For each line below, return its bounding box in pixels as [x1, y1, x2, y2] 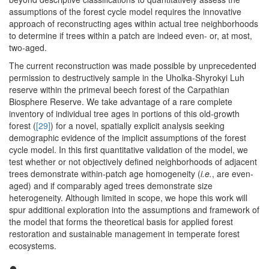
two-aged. [9, 41, 47, 54]
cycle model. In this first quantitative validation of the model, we [9, 144, 248, 156]
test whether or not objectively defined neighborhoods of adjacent [9, 156, 257, 168]
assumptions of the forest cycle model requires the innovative [9, 5, 241, 18]
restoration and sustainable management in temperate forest [9, 228, 240, 240]
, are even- [212, 168, 253, 180]
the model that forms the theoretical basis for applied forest [9, 216, 233, 228]
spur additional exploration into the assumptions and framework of [9, 204, 259, 216]
